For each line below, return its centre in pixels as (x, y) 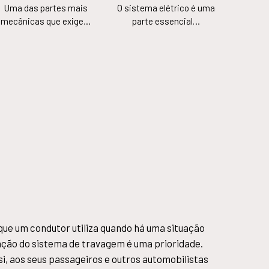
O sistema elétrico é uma (166, 8)
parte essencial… (166, 21)
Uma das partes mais (46, 8)
